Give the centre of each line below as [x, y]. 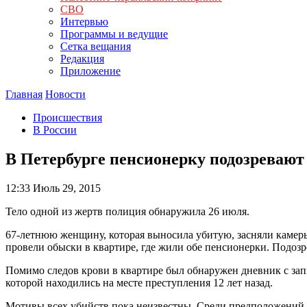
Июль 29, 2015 [65, 188]
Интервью [84, 22]
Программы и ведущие [114, 34]
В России [55, 130]
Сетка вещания [96, 46]
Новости [65, 94]
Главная [24, 94]
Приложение [90, 71]
